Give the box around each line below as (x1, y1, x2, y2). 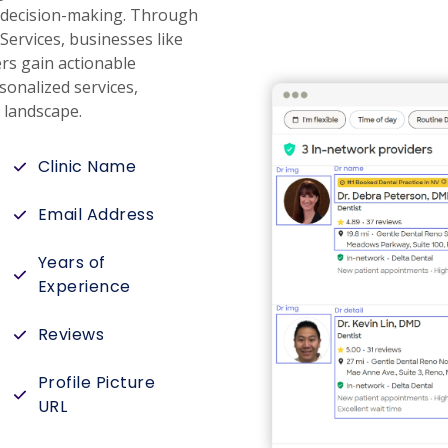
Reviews (37, 323, 105, 346)
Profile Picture (37, 371, 156, 394)
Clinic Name (37, 155, 137, 178)
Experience (37, 275, 131, 298)
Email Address (37, 203, 155, 226)
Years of (37, 251, 106, 274)
